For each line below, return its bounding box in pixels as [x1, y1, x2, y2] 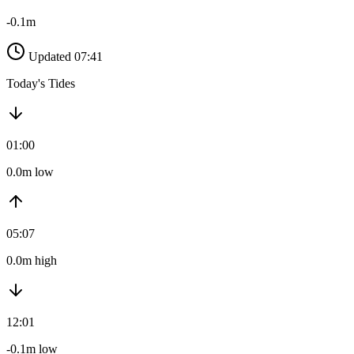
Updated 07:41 [28, 50, 103, 64]
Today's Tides [6, 77, 75, 91]
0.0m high [6, 254, 57, 268]
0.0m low [6, 165, 54, 179]
